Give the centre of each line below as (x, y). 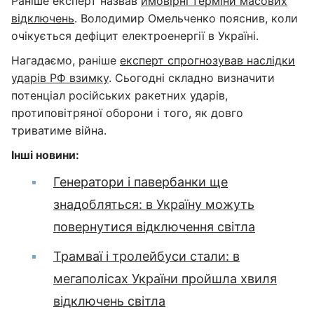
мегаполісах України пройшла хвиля (165, 279)
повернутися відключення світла (154, 227)
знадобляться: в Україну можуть (154, 204)
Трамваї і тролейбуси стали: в (146, 256)
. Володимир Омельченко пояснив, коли (186, 18)
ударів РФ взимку (60, 78)
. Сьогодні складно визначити (192, 78)
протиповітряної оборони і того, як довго (127, 113)
